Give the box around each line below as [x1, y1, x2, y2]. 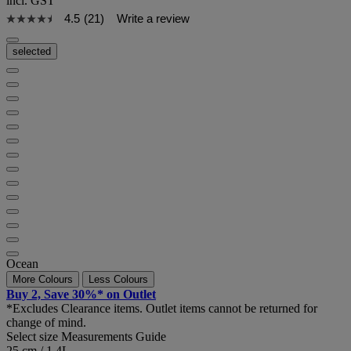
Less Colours [89, 273, 148, 286]
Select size [6, 330, 61, 344]
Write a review [116, 12, 190, 26]
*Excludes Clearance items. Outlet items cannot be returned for [6, 302, 317, 316]
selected [13, 45, 51, 58]
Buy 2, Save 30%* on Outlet [6, 288, 156, 302]
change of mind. [6, 316, 86, 330]
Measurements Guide [61, 330, 166, 344]
